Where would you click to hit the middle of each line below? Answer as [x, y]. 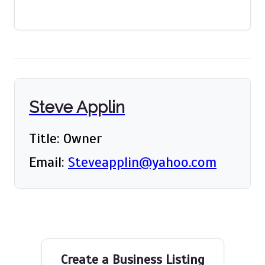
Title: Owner [65, 139]
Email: [49, 162]
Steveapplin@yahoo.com [142, 162]
